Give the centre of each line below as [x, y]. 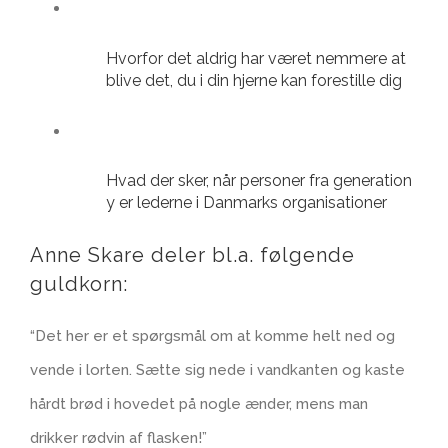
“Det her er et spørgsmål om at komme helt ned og [212, 336]
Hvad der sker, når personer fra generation [259, 181]
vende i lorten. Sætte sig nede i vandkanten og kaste [217, 370]
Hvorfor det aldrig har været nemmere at [256, 58]
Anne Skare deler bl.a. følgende [192, 255]
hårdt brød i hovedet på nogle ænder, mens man [199, 404]
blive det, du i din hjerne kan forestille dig [254, 80]
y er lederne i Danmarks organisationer [246, 203]
